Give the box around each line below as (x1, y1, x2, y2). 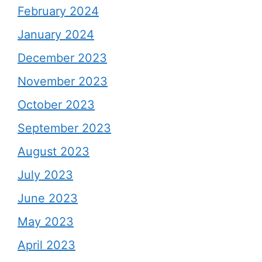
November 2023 (18, 74, 108, 88)
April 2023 (18, 238, 75, 252)
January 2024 (18, 27, 94, 42)
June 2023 (18, 191, 78, 205)
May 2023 (18, 215, 74, 229)
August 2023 (18, 144, 89, 158)
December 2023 (18, 51, 107, 65)
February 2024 (18, 4, 99, 18)
